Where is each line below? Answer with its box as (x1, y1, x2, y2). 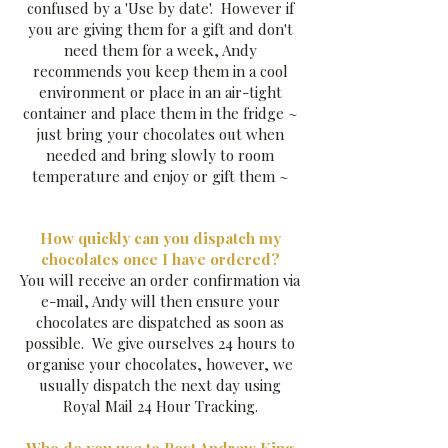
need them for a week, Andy (63, 40, 257, 60)
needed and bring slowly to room (46, 145, 274, 165)
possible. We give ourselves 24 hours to (25, 333, 295, 353)
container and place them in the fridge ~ (22, 103, 298, 123)
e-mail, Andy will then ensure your (40, 291, 280, 311)
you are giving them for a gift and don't (27, 19, 293, 39)
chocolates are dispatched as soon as (36, 312, 284, 332)
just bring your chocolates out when (36, 124, 284, 144)
